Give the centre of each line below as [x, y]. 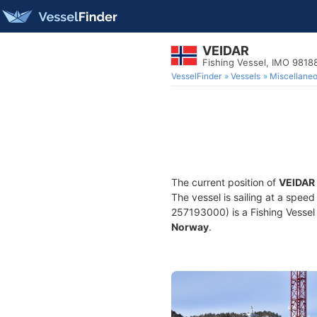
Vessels [246, 76]
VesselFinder [196, 76]
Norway [190, 227]
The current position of [225, 182]
